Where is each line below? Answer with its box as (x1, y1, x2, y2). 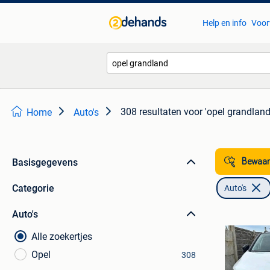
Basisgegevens (12, 157, 78, 168)
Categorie (12, 183, 54, 194)
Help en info (202, 18, 246, 28)
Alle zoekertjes (31, 231, 92, 242)
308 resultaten (121, 106, 181, 118)
